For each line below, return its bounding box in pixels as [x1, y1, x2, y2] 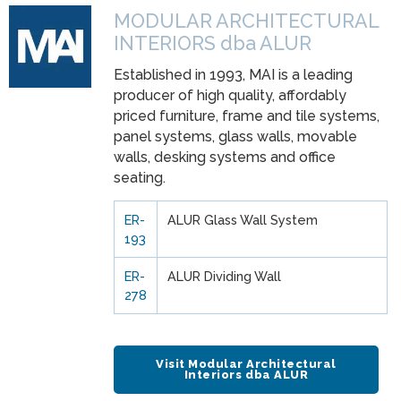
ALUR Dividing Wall [166, 269, 281, 285]
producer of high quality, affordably [114, 87, 346, 105]
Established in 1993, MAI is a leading [114, 66, 353, 84]
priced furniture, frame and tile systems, [114, 107, 380, 125]
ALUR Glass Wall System [166, 212, 318, 228]
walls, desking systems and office [114, 149, 336, 166]
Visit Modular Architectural [156, 357, 337, 371]
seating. [114, 169, 166, 187]
